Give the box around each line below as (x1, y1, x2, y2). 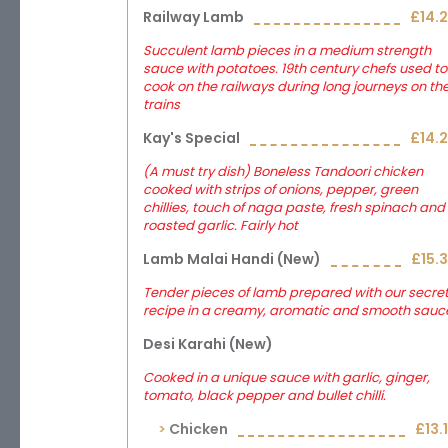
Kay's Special (143, 128, 240, 148)
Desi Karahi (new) (143, 334, 273, 354)
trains (143, 95, 180, 114)
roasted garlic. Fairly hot (143, 216, 298, 235)
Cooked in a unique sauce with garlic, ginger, (143, 368, 430, 387)
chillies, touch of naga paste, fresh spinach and (143, 198, 445, 217)
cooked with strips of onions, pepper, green (143, 180, 418, 199)
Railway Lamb (143, 7, 244, 27)
